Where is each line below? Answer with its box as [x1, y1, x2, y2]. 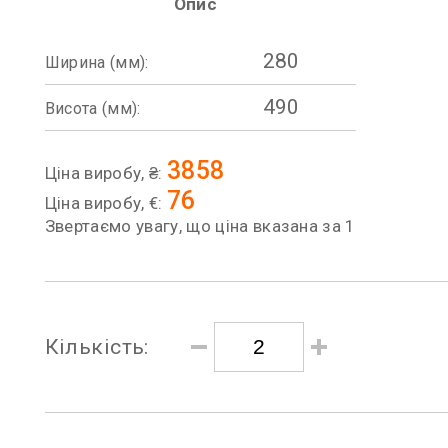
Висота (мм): [44, 99, 141, 118]
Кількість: [44, 334, 149, 359]
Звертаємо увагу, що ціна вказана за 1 [44, 216, 356, 236]
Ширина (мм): [44, 53, 149, 72]
